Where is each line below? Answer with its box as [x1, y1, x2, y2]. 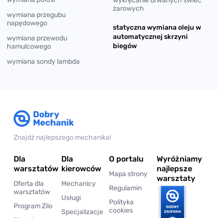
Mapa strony [109, 169, 147, 178]
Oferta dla [14, 179, 44, 188]
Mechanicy [61, 179, 96, 188]
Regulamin [109, 183, 142, 192]
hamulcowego [7, 42, 51, 51]
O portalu [109, 154, 144, 163]
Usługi [61, 193, 81, 202]
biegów [113, 41, 137, 50]
